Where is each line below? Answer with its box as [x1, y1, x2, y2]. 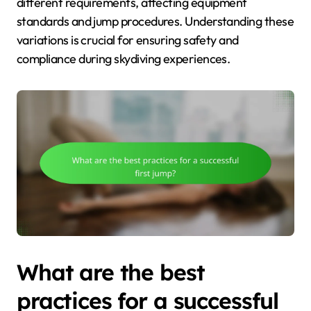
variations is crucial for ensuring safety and [17, 32, 239, 49]
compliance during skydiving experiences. [17, 51, 230, 67]
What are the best [17, 258, 205, 287]
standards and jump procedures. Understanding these [17, 13, 294, 30]
